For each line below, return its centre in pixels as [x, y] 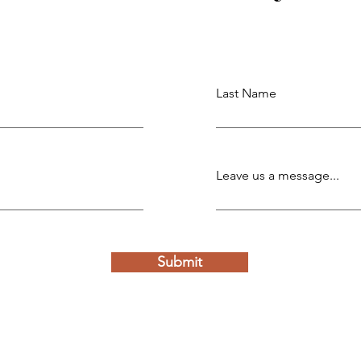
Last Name [246, 93]
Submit [180, 261]
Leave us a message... [278, 175]
